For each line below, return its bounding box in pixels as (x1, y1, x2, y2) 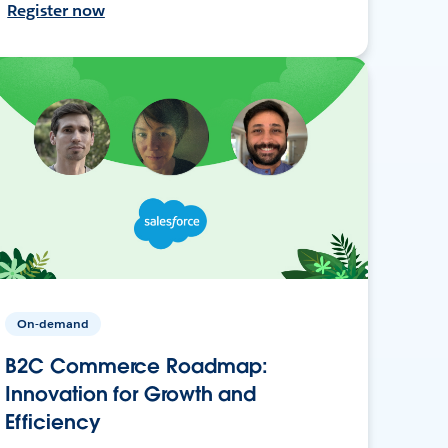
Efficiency (5, 408, 101, 435)
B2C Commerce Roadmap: (5, 352, 268, 379)
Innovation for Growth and (5, 380, 257, 407)
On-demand (17, 314, 90, 332)
